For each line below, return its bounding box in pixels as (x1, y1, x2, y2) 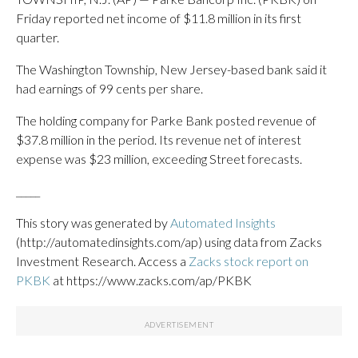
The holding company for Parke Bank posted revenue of (16, 112, 316, 128)
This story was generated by (16, 214, 170, 230)
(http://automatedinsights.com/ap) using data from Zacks (16, 233, 322, 249)
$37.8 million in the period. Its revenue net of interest (16, 131, 301, 147)
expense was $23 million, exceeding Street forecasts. (16, 150, 302, 166)
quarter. (16, 29, 59, 45)
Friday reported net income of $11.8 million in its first (16, 10, 301, 26)
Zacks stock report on (189, 253, 308, 268)
